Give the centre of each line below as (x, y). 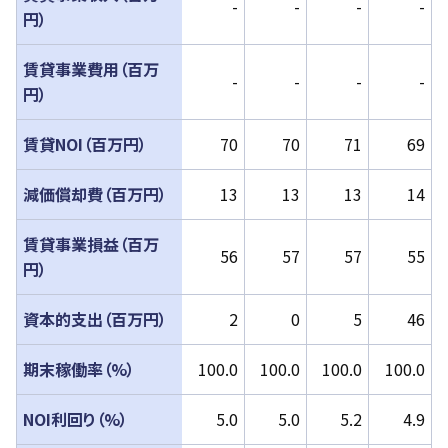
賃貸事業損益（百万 (91, 243)
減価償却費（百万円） (95, 193)
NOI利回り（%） (76, 418)
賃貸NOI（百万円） (85, 143)
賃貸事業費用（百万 (91, 68)
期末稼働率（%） (79, 368)
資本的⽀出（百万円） (95, 318)
